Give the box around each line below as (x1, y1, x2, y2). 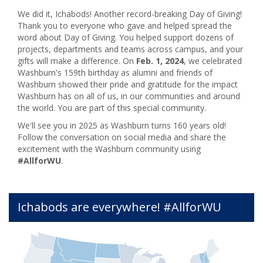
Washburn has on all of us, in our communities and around (18, 90, 240, 102)
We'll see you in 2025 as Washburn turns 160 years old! (18, 120, 226, 131)
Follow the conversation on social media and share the (18, 131, 226, 143)
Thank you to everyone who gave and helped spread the (18, 20, 232, 32)
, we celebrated (184, 55, 242, 67)
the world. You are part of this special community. (18, 102, 206, 114)
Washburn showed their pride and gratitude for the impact (18, 79, 238, 90)
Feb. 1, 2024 (136, 55, 184, 67)
